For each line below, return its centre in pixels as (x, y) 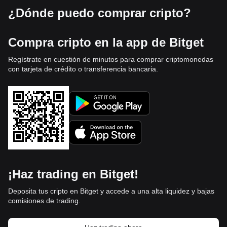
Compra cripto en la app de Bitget (106, 42)
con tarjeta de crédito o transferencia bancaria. (83, 69)
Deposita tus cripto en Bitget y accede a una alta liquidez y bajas (111, 191)
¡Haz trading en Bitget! (73, 174)
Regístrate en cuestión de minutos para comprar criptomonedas (111, 59)
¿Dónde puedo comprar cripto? (100, 13)
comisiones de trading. (44, 200)
